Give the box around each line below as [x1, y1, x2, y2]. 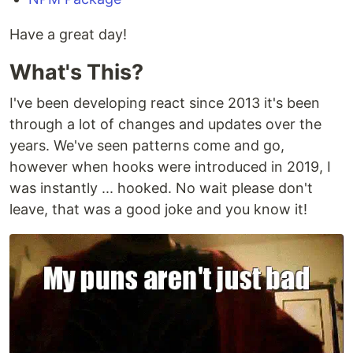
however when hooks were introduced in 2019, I [9, 158, 331, 175]
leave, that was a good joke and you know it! [9, 201, 307, 217]
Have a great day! [9, 26, 127, 43]
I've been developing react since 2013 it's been [9, 95, 320, 111]
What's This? [9, 59, 143, 85]
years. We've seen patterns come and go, [9, 137, 284, 154]
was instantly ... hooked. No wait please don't [9, 180, 313, 196]
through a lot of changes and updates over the [9, 116, 321, 132]
